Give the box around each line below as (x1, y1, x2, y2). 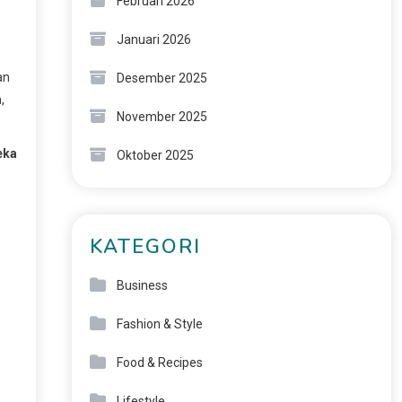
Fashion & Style (116, 317, 203, 331)
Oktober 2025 (116, 148, 194, 162)
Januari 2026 (116, 32, 191, 47)
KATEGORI (89, 233, 201, 260)
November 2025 (116, 109, 207, 124)
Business (116, 278, 168, 293)
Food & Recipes (116, 355, 203, 370)
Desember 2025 (116, 71, 207, 85)
